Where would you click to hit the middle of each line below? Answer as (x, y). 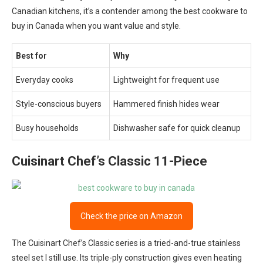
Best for (31, 56)
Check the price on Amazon (131, 216)
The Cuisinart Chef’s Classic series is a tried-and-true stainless (126, 243)
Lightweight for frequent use (166, 80)
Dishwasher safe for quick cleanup (177, 128)
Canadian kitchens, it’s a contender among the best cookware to (130, 11)
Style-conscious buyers (59, 104)
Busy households (47, 128)
